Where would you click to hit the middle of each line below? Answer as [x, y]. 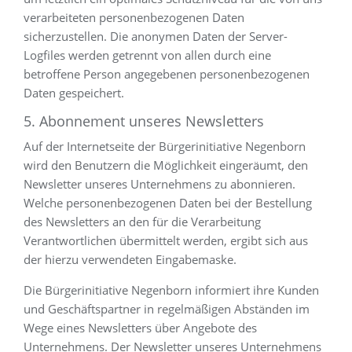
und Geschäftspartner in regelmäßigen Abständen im [167, 309]
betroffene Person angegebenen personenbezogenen [167, 74]
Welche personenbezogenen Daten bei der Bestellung [168, 203]
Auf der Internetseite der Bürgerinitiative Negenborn [165, 146]
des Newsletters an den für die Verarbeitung [142, 222]
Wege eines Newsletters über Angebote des [140, 328]
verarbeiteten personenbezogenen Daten [134, 17]
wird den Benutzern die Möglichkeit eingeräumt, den [166, 165]
